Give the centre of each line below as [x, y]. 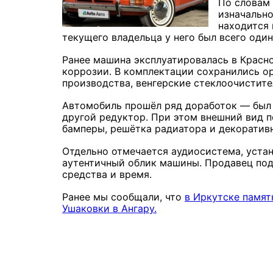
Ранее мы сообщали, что [123, 197]
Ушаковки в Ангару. [109, 208]
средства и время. [107, 174]
